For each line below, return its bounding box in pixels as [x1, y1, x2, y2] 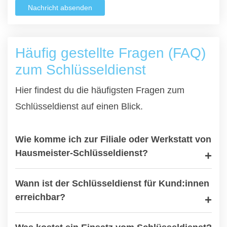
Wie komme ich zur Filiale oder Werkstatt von [15, 134, 211, 144]
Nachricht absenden [28, 4, 92, 12]
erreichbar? [15, 192, 65, 202]
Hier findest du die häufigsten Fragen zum [15, 85, 184, 95]
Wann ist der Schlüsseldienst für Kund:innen [15, 178, 209, 188]
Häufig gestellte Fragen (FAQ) [15, 45, 206, 61]
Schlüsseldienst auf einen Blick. [15, 101, 143, 111]
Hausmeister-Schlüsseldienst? [15, 148, 148, 158]
